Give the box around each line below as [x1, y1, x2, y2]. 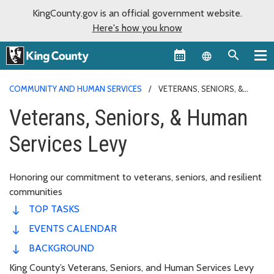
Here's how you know [92, 22, 182, 34]
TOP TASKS [29, 202, 80, 215]
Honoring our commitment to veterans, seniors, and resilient [9, 171, 262, 183]
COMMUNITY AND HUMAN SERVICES [9, 83, 142, 94]
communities [9, 185, 62, 198]
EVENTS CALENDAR [29, 222, 117, 234]
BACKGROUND [29, 242, 94, 254]
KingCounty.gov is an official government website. [32, 7, 242, 19]
